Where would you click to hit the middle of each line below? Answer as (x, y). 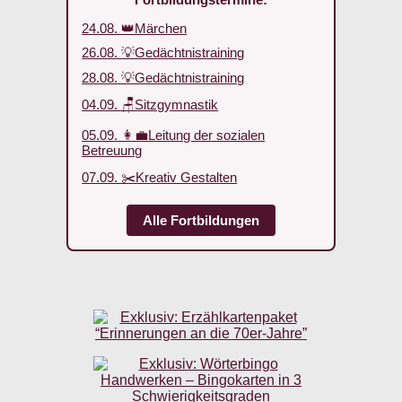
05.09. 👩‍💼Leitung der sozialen (174, 135)
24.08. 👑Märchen (135, 28)
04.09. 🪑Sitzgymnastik (150, 104)
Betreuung (112, 151)
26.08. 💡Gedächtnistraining (163, 53)
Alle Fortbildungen (201, 221)
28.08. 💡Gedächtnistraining (163, 77)
